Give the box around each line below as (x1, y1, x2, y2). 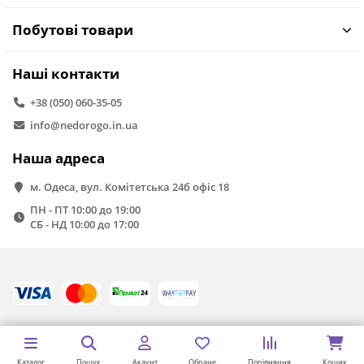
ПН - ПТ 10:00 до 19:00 (29, 202, 141, 218)
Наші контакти (12, 64, 119, 84)
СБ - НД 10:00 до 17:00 (29, 217, 139, 232)
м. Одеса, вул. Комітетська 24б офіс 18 (29, 180, 229, 195)
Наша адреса (12, 149, 105, 168)
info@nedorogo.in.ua (29, 118, 138, 133)
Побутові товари (12, 20, 133, 40)
